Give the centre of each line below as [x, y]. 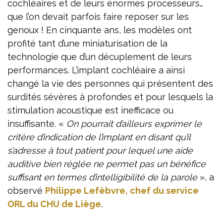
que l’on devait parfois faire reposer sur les [98, 16]
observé [26, 190]
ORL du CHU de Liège [54, 204]
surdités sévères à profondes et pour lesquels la [110, 97]
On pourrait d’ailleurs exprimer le [134, 123]
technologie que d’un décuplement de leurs [100, 56]
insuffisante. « [37, 123]
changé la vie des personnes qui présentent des [110, 83]
